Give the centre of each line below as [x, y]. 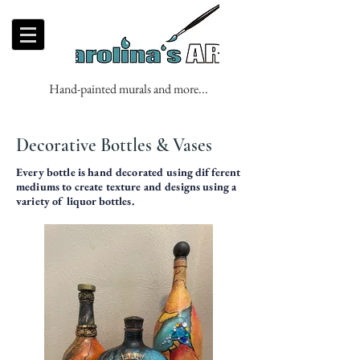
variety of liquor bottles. [75, 201]
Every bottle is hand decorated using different [129, 172]
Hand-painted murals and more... [129, 89]
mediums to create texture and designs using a [127, 186]
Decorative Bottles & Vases [114, 145]
